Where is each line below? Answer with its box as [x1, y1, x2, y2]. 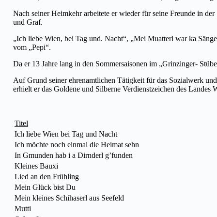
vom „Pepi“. [13, 43, 51, 51]
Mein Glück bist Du [15, 183, 76, 191]
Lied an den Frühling [15, 172, 79, 181]
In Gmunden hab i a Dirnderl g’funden [15, 151, 133, 159]
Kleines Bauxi [15, 161, 58, 170]
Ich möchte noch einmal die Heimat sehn [15, 140, 139, 149]
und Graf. [13, 17, 43, 26]
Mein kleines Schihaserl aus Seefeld [15, 193, 124, 202]
